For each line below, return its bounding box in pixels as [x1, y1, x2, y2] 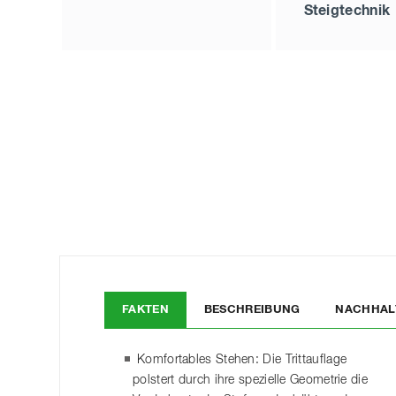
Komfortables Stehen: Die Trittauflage [137, 353, 347, 366]
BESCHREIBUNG [203, 303, 301, 316]
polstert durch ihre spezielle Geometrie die [133, 373, 368, 386]
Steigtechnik [303, 4, 391, 19]
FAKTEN [122, 303, 169, 316]
